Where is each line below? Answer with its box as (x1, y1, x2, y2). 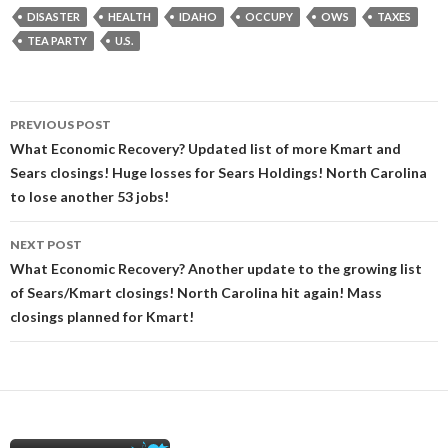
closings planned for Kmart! (10, 308, 194, 325)
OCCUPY (245, 10, 293, 23)
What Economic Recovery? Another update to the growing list (10, 260, 422, 277)
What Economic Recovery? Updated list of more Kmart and (10, 140, 401, 157)
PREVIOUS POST (10, 117, 111, 132)
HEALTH (108, 10, 151, 23)
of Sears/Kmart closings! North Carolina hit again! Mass (10, 284, 382, 301)
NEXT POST (10, 237, 82, 252)
